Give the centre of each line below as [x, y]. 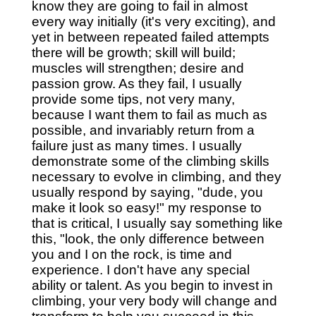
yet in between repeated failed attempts [150, 37]
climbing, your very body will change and [154, 301]
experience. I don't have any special [140, 270]
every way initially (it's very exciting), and [153, 22]
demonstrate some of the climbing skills [150, 162]
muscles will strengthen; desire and [138, 68]
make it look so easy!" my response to [146, 208]
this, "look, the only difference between [148, 239]
